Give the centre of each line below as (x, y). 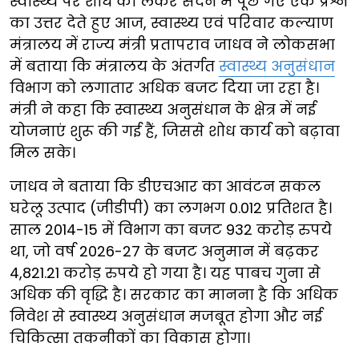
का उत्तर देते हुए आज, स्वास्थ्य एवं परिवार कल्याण (171, 22)
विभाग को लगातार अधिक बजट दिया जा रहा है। (164, 87)
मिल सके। (42, 152)
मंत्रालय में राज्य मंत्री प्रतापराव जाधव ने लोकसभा (172, 44)
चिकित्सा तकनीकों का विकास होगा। (130, 337)
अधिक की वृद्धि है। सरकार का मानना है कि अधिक (174, 294)
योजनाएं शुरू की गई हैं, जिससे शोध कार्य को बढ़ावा (175, 131)
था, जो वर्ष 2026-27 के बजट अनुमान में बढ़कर (164, 251)
